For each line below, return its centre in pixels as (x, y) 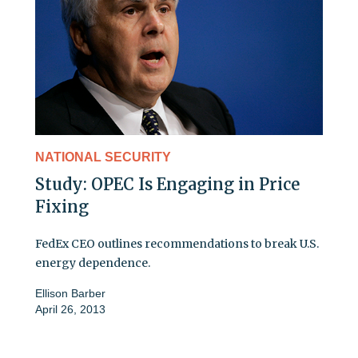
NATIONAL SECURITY (103, 157)
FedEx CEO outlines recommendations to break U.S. (177, 244)
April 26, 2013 (70, 310)
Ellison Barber (70, 294)
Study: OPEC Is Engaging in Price (167, 185)
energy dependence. (93, 263)
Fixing (62, 207)
